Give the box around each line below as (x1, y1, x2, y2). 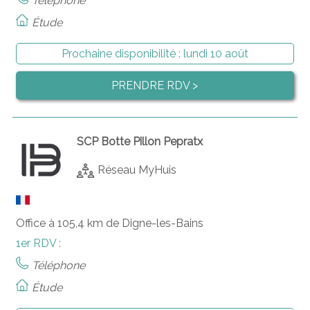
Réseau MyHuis (98, 163, 177, 176)
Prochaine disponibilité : (61, 46, 183, 60)
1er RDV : (15, 236, 61, 250)
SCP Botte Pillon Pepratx (77, 134, 203, 148)
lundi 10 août (183, 46, 248, 60)
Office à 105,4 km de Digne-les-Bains (15, 216, 203, 230)
